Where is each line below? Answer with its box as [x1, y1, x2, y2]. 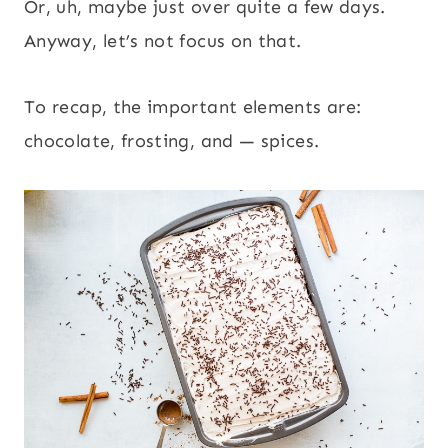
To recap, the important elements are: [24, 95, 362, 118]
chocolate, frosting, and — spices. [24, 129, 320, 152]
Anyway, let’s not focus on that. [24, 29, 302, 52]
